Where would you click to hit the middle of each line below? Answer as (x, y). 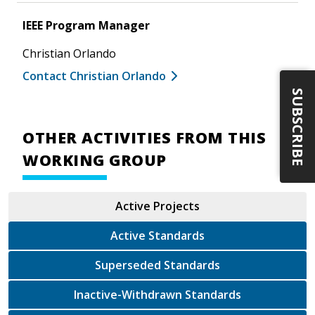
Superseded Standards (192, 265)
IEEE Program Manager (86, 25)
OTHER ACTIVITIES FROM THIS (144, 137)
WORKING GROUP (95, 160)
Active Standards (157, 235)
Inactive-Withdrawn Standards (213, 294)
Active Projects (157, 206)
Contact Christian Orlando (94, 76)
